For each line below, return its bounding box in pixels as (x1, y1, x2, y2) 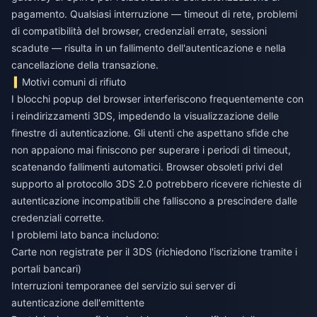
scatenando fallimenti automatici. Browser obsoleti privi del (11, 161, 282, 173)
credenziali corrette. (11, 212, 104, 224)
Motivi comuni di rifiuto (22, 76, 127, 88)
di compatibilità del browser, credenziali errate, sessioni (11, 25, 267, 38)
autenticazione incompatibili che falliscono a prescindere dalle (11, 195, 297, 207)
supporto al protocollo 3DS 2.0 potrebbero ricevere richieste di (11, 178, 301, 190)
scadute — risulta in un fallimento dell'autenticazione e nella (11, 42, 286, 54)
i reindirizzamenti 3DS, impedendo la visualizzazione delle (11, 110, 279, 122)
